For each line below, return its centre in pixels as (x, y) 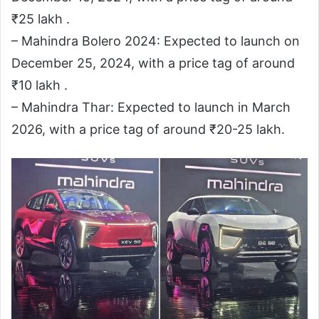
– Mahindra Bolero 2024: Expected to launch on (156, 41)
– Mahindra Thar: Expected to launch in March (151, 108)
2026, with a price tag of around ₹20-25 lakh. (148, 130)
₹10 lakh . (40, 85)
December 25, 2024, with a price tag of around (153, 63)
